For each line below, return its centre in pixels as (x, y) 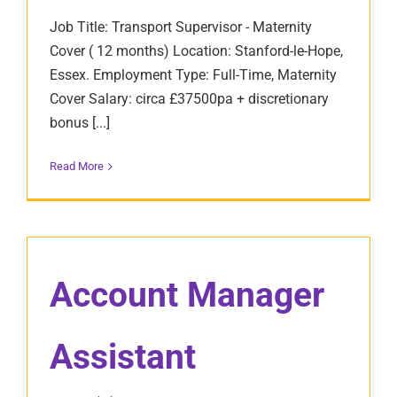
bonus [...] (80, 123)
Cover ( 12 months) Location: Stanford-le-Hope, (196, 51)
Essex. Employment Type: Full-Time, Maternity (193, 75)
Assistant (123, 357)
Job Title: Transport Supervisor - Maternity (181, 27)
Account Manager (187, 295)
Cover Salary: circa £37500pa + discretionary (189, 99)
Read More (77, 166)
